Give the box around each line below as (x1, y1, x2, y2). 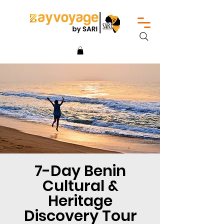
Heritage (48, 190, 112, 211)
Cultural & (42, 175, 118, 196)
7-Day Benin (34, 160, 126, 181)
